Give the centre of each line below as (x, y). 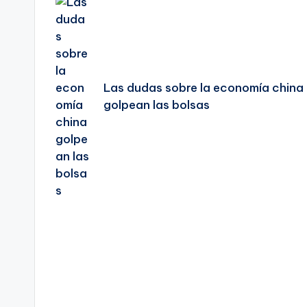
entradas (111, 48)
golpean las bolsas (156, 105)
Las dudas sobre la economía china (203, 88)
